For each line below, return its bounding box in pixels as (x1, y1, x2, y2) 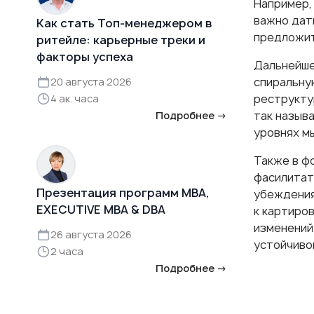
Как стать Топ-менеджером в (36, 15, 212, 31)
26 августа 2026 (50, 227, 132, 241)
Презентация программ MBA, (36, 184, 210, 200)
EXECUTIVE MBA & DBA (36, 201, 165, 217)
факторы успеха (36, 48, 133, 64)
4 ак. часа (50, 91, 99, 105)
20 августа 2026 (50, 74, 132, 88)
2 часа (50, 244, 83, 258)
